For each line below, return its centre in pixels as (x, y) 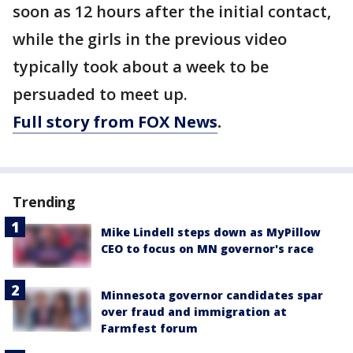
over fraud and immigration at (194, 312)
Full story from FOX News (115, 122)
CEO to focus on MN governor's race (207, 249)
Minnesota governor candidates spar (212, 295)
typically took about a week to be (141, 67)
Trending (45, 202)
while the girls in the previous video (150, 39)
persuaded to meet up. (102, 95)
